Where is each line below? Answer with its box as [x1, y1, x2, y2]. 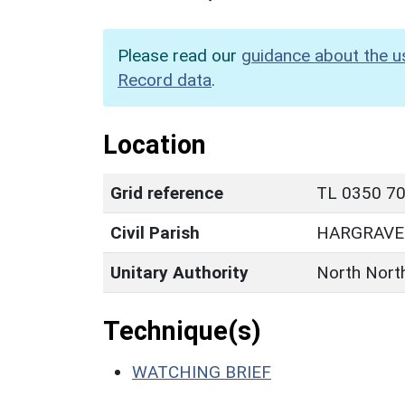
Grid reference [110, 182, 223, 203]
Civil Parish [110, 221, 200, 243]
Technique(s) [103, 315, 261, 346]
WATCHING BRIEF [132, 361, 271, 382]
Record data [118, 69, 212, 90]
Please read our [118, 44, 241, 66]
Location [103, 128, 206, 160]
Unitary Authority [110, 261, 249, 283]
